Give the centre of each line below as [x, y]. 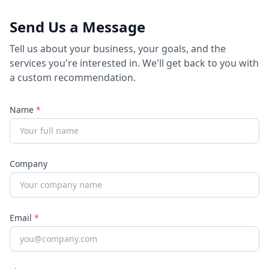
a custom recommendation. [73, 77]
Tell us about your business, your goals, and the [118, 49]
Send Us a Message [77, 27]
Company [29, 164]
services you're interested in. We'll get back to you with [134, 63]
